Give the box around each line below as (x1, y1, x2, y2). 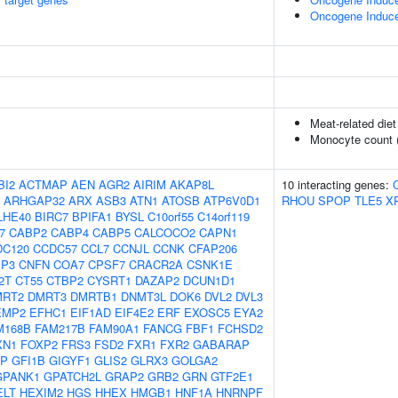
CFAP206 (188, 240, 237, 257)
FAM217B (35, 320, 85, 337)
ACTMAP (19, 176, 68, 193)
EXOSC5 (184, 304, 230, 321)
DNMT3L (121, 288, 166, 305)
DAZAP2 (135, 272, 179, 289)
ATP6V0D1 (203, 192, 260, 209)
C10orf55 (147, 208, 194, 225)
